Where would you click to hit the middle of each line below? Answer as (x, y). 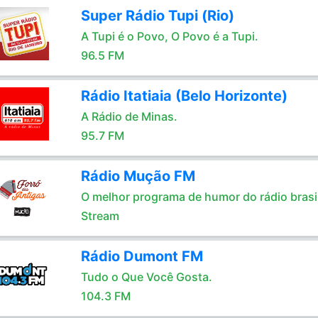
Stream (100, 216)
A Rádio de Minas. (129, 116)
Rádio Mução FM (138, 176)
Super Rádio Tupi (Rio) (157, 16)
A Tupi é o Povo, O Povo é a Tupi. (169, 36)
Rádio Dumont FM (142, 256)
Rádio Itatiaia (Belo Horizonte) (184, 96)
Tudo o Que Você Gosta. (146, 277)
